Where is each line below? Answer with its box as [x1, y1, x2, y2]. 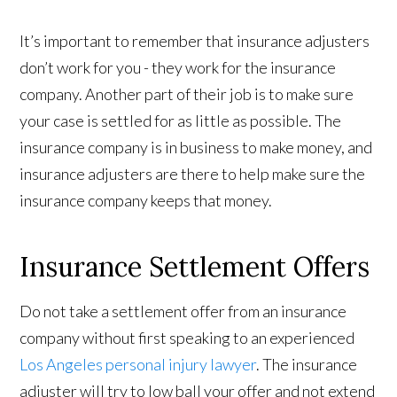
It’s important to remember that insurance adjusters [19, 31, 370, 51]
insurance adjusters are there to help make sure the [19, 164, 366, 184]
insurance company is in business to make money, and [19, 137, 373, 158]
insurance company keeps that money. [19, 191, 273, 211]
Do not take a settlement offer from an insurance [19, 301, 347, 322]
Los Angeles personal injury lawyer [19, 354, 257, 375]
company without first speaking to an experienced [19, 328, 355, 348]
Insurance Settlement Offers [19, 250, 370, 284]
